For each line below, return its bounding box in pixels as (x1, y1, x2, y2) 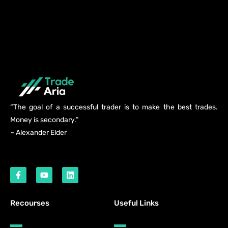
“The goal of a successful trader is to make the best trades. (10, 103, 218, 111)
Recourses (10, 198, 49, 208)
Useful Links (114, 198, 159, 208)
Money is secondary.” (10, 116, 78, 124)
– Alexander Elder (10, 128, 67, 137)
